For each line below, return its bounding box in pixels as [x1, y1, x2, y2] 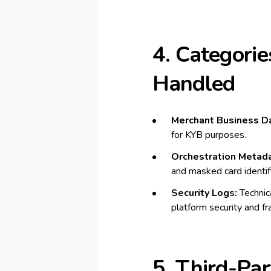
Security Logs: [171, 186, 237, 200]
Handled [152, 69, 235, 99]
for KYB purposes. [171, 128, 246, 142]
